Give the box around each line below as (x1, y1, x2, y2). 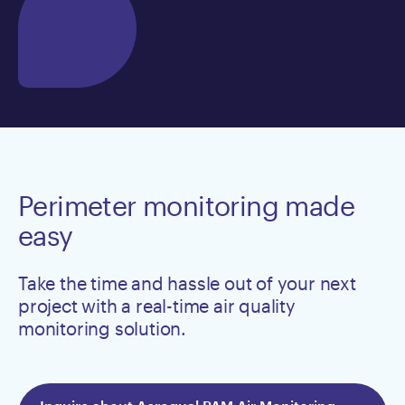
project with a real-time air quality (18, 294, 296, 316)
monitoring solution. (18, 316, 187, 339)
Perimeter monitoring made (18, 189, 354, 221)
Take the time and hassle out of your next (18, 271, 356, 294)
